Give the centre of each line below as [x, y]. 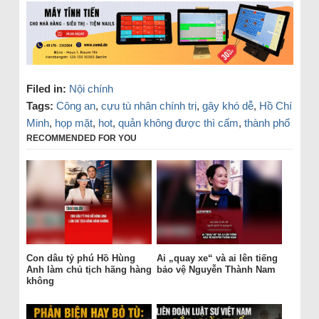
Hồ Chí [275, 106]
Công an [75, 106]
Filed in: [46, 89]
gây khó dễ [228, 106]
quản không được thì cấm [178, 123]
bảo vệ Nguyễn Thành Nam [216, 269]
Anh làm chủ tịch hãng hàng [89, 269]
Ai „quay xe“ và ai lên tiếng [217, 258]
